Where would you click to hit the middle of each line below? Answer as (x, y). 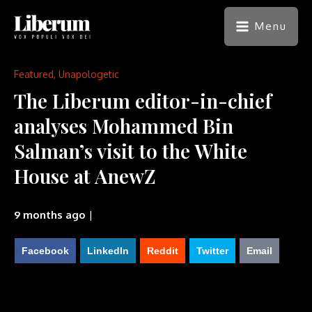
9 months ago (50, 214)
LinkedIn (108, 250)
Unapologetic (89, 74)
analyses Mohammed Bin (124, 126)
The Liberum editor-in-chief (143, 101)
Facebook (45, 250)
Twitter (212, 250)
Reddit (163, 250)
